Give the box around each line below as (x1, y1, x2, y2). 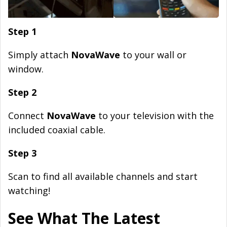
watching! (8, 184, 50, 197)
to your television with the (96, 109, 214, 122)
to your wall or (120, 48, 186, 61)
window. (8, 62, 44, 75)
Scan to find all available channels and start (8, 170, 198, 182)
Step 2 (8, 86, 36, 98)
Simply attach (8, 48, 71, 61)
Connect (8, 109, 47, 122)
